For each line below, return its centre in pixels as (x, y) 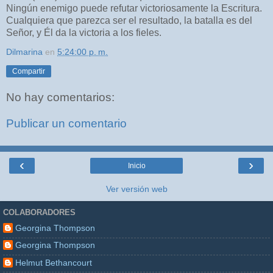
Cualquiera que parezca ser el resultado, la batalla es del (129, 20)
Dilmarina (24, 51)
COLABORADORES (39, 213)
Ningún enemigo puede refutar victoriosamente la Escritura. (134, 8)
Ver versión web (136, 189)
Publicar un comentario (66, 124)
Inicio (136, 165)
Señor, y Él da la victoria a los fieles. (84, 32)
